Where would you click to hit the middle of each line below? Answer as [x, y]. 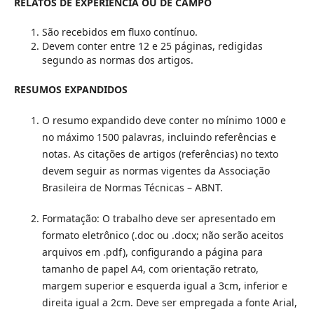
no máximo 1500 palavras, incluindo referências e [159, 137]
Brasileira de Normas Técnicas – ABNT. [132, 188]
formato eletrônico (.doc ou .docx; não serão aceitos [163, 235]
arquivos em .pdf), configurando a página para [152, 252]
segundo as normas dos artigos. [117, 60]
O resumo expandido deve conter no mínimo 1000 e [164, 121]
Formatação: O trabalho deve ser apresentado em [158, 219]
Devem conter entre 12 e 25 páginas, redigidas [152, 46]
